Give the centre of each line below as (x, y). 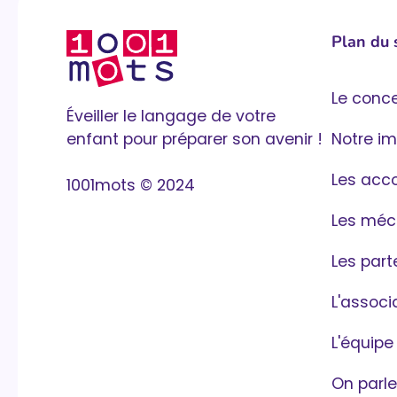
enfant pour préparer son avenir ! (195, 139)
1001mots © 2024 (131, 185)
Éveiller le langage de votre (171, 116)
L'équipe (362, 343)
